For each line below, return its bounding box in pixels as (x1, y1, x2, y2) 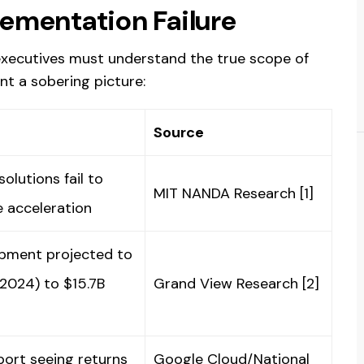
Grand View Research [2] (154, 273, 319, 293)
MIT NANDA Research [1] (154, 183, 314, 203)
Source (154, 122, 204, 142)
